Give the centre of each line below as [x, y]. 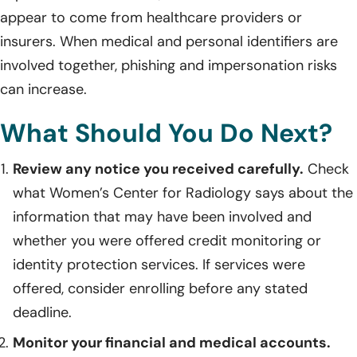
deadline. [42, 312]
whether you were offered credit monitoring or [167, 240]
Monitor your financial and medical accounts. [172, 342]
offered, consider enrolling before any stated [160, 288]
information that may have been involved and [162, 216]
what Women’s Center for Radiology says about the [183, 192]
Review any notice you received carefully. [158, 169]
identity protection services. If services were [159, 264]
